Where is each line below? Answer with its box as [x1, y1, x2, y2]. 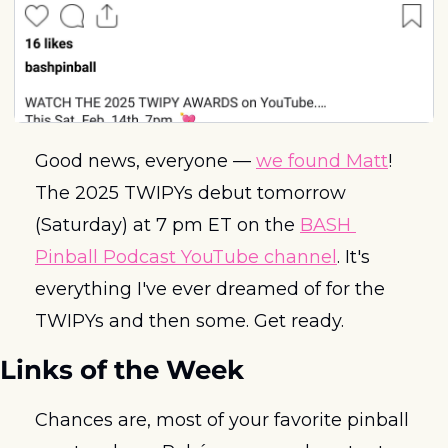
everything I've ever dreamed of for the [35, 278, 385, 300]
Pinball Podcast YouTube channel [35, 246, 337, 268]
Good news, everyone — [35, 150, 256, 172]
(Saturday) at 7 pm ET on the [35, 214, 300, 236]
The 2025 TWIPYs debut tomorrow [35, 182, 346, 204]
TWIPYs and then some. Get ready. [35, 310, 344, 332]
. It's [337, 246, 370, 268]
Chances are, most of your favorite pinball [35, 409, 409, 431]
